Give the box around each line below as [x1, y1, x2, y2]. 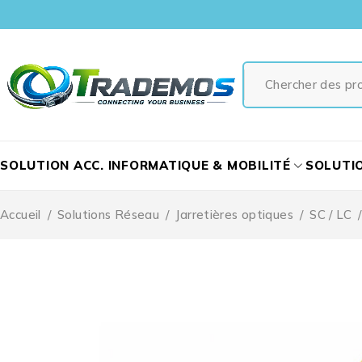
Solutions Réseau [57, 207, 159, 222]
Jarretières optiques [175, 207, 293, 222]
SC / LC [309, 207, 351, 222]
